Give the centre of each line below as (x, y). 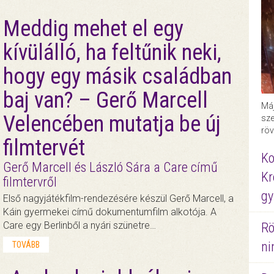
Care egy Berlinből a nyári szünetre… (79, 226)
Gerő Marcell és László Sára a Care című (110, 168)
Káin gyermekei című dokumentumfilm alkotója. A (109, 212)
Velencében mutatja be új (112, 124)
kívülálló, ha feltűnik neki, (112, 53)
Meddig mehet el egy (93, 29)
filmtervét (44, 148)
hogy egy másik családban (117, 77)
